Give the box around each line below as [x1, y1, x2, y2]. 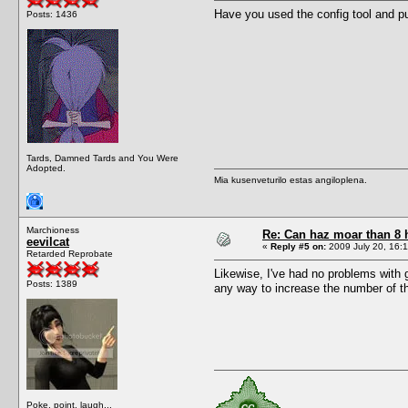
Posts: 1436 [26, 8, 77, 19]
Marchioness [26, 224, 79, 235]
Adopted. [26, 162, 66, 173]
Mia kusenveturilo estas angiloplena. [214, 174, 367, 185]
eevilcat [26, 234, 69, 249]
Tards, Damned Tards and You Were [26, 152, 178, 163]
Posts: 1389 [26, 278, 77, 289]
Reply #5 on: [270, 240, 326, 251]
